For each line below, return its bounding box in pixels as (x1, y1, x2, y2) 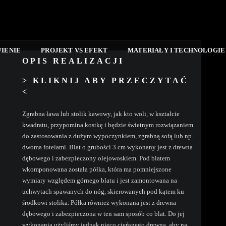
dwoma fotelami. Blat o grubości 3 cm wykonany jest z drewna (22, 143, 193, 151)
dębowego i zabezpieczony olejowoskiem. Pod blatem (22, 154, 170, 162)
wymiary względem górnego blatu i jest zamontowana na (22, 177, 177, 185)
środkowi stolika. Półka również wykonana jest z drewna (22, 199, 176, 207)
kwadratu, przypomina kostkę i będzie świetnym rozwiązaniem (22, 121, 193, 129)
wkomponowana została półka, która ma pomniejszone (22, 165, 172, 174)
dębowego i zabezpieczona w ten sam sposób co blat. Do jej (22, 210, 185, 218)
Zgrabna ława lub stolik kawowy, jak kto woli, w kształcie (22, 110, 180, 118)
